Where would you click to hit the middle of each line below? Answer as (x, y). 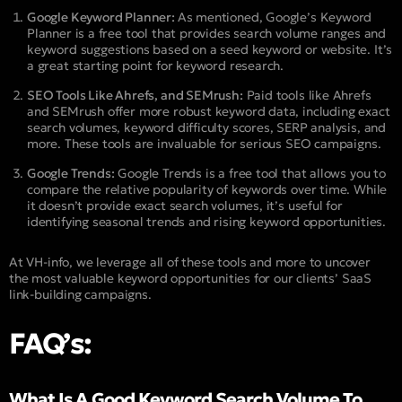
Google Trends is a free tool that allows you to (250, 173)
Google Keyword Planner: (102, 17)
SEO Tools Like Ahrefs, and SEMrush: (135, 95)
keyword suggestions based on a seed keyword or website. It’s (210, 49)
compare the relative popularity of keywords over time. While (207, 189)
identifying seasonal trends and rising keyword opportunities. (207, 221)
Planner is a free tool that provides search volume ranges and (207, 33)
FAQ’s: (50, 344)
